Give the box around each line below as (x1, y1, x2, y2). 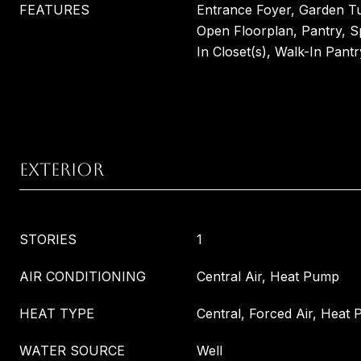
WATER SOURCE (19, 342, 125, 359)
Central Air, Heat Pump (197, 268, 339, 284)
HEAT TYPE (19, 305, 94, 322)
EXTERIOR (19, 160, 104, 180)
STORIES (19, 231, 77, 247)
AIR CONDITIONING (19, 268, 146, 284)
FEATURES (19, 2, 89, 18)
